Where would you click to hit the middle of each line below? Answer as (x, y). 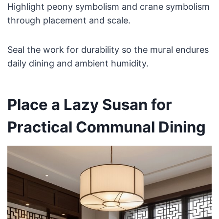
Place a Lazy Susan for (89, 104)
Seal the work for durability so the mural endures (108, 50)
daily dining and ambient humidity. (78, 64)
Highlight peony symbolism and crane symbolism (108, 7)
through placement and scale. (69, 21)
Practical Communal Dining (106, 127)
